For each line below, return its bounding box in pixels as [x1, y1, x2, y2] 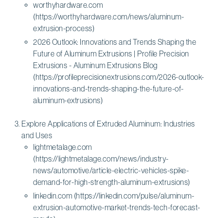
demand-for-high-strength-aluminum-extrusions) [33, 177, 190, 186]
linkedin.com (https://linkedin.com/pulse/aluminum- [33, 191, 194, 200]
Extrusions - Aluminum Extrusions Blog [33, 60, 158, 70]
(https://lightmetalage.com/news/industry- [33, 154, 169, 163]
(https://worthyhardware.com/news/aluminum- [33, 12, 184, 21]
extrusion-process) [33, 23, 94, 33]
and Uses [21, 130, 52, 140]
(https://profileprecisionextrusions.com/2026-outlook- [33, 72, 204, 81]
